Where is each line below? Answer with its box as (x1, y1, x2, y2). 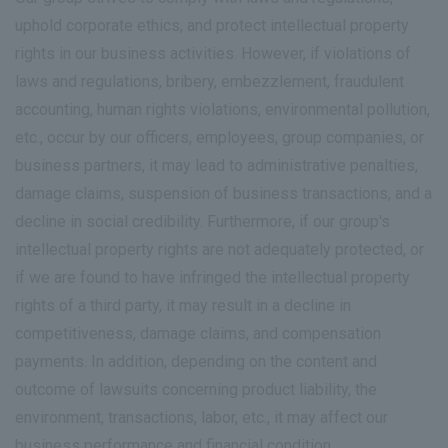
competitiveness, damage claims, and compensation (15, 323, 381, 343)
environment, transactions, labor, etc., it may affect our (15, 407, 388, 427)
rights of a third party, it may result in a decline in (15, 295, 351, 315)
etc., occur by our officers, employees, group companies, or (15, 127, 424, 147)
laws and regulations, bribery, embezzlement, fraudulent (15, 71, 404, 91)
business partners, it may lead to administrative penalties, (15, 155, 418, 175)
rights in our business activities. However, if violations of (15, 43, 411, 63)
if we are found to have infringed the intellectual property (15, 267, 410, 287)
